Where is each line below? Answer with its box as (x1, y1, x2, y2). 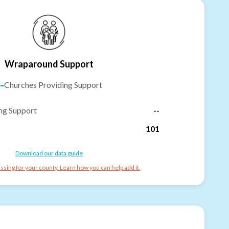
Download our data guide (15, 149, 83, 157)
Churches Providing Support (4, 79, 102, 89)
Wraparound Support (5, 58, 94, 70)
